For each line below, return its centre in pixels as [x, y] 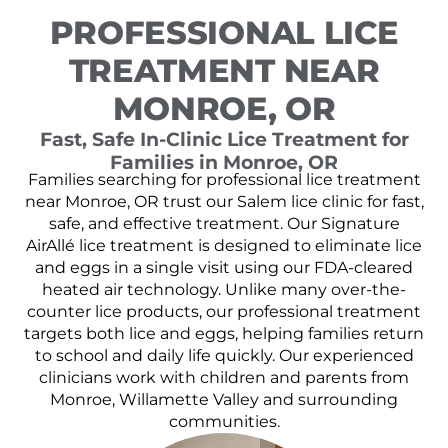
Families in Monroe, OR [224, 161]
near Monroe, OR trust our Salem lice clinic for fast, [224, 201]
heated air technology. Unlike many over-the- [224, 289]
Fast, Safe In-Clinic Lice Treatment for [224, 138]
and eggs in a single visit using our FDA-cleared [224, 267]
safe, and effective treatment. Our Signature [224, 223]
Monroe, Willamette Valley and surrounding [224, 399]
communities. [224, 421]
